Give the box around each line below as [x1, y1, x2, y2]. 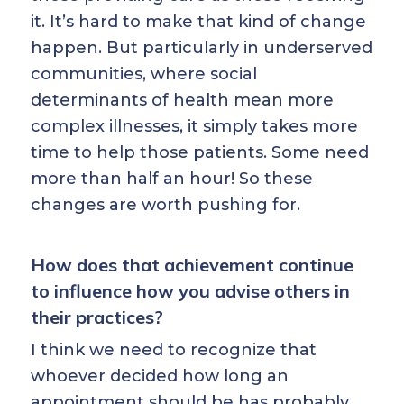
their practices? [31, 306, 163, 328]
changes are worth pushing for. [31, 195, 300, 215]
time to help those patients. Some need [31, 142, 369, 162]
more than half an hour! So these [31, 169, 313, 188]
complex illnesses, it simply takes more [31, 116, 358, 136]
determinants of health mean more [31, 90, 334, 110]
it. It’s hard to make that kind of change [31, 12, 366, 32]
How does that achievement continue [31, 253, 353, 276]
